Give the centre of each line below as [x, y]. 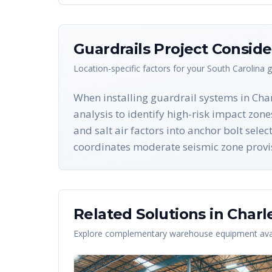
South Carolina [236, 68]
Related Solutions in [151, 214]
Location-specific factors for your [140, 68]
